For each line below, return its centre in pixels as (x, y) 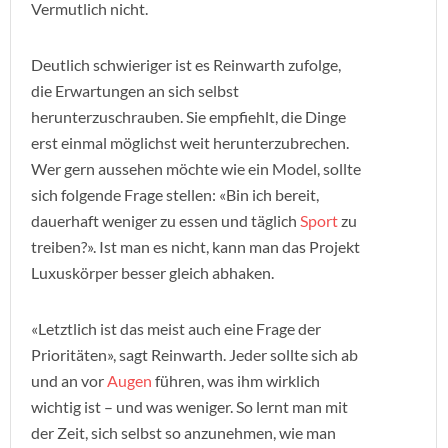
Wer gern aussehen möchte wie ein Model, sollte (196, 168)
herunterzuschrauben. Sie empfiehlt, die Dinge (188, 116)
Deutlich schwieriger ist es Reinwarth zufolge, (186, 64)
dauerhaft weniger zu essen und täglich (165, 220)
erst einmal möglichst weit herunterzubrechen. (190, 142)
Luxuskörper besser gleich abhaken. (152, 272)
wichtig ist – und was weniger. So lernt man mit (189, 406)
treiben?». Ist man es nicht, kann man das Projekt (195, 246)
